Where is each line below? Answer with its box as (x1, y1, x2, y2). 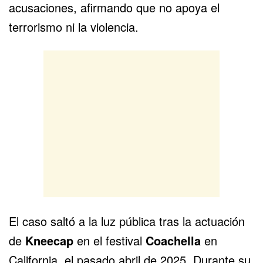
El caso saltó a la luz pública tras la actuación (9, 213, 245, 230)
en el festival (73, 232, 146, 249)
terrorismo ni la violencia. (9, 18, 139, 36)
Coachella (146, 232, 201, 249)
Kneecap (25, 232, 73, 249)
